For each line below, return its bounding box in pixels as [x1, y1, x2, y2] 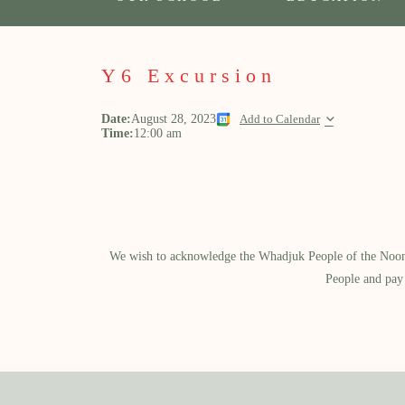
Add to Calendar [240, 112, 320, 126]
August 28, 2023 [131, 112, 216, 127]
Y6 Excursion [101, 64, 277, 88]
